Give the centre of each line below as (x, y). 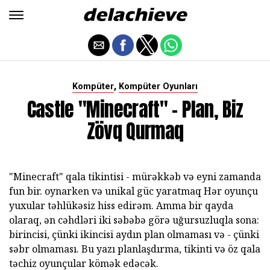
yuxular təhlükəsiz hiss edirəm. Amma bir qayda (121, 206)
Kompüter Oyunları (158, 86)
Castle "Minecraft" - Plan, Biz (135, 109)
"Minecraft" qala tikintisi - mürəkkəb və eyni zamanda (135, 177)
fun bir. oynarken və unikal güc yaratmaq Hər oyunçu (133, 191)
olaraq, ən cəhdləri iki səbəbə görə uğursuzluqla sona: (134, 220)
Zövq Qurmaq (135, 131)
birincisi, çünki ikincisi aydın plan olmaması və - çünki (134, 234)
